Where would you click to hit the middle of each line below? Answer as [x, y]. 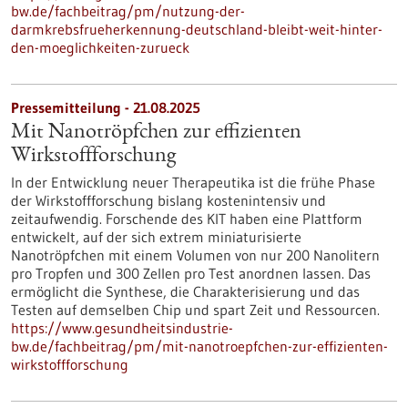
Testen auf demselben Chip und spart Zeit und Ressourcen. [195, 310]
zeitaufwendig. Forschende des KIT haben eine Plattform [187, 219]
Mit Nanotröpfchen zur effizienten [156, 133]
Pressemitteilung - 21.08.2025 [106, 107]
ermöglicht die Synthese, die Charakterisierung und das [185, 291]
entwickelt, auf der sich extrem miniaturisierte [156, 237]
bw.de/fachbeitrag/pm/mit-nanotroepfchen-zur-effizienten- [199, 346]
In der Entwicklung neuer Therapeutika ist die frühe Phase [193, 182]
